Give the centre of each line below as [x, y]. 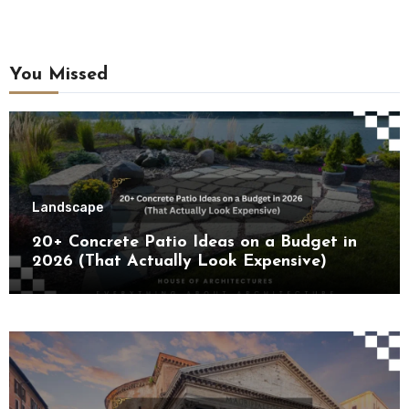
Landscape [67, 208]
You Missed [58, 75]
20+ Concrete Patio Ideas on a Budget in [194, 243]
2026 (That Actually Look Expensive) [179, 262]
